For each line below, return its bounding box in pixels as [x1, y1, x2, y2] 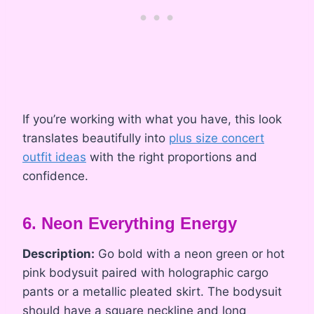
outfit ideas [22, 150, 86, 165]
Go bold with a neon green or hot [95, 247, 285, 261]
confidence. [22, 169, 88, 184]
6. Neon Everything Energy [22, 214, 237, 233]
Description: [22, 247, 95, 261]
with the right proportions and [86, 150, 257, 165]
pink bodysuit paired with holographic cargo [22, 266, 268, 280]
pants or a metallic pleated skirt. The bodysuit [22, 285, 282, 299]
